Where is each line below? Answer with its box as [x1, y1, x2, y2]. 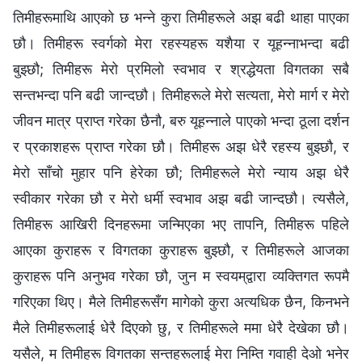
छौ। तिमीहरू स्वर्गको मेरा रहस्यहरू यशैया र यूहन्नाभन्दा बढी [13, 34, 349, 52]
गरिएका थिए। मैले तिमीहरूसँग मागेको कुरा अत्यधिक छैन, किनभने [13, 293, 349, 310]
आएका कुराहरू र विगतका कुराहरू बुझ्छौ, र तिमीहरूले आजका [13, 241, 349, 259]
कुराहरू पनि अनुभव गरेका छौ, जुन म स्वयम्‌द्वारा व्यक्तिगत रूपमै [13, 267, 349, 284]
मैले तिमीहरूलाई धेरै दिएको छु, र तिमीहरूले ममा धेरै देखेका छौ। [13, 318, 349, 336]
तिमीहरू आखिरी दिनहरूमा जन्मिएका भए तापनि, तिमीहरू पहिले [13, 215, 349, 233]
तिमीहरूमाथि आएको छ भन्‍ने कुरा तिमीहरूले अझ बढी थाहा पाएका [13, 8, 349, 26]
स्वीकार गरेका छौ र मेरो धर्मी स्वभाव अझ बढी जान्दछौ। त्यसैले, [13, 189, 349, 207]
